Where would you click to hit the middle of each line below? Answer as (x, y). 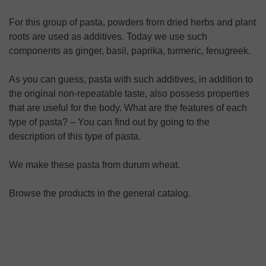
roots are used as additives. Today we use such (108, 37)
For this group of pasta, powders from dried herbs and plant (132, 22)
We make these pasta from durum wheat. (94, 165)
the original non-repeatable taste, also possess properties (129, 94)
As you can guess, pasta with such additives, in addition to (131, 79)
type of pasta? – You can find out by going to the (109, 122)
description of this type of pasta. (75, 136)
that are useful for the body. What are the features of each (128, 108)
